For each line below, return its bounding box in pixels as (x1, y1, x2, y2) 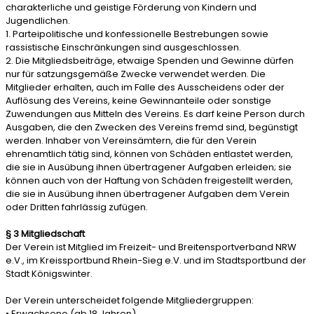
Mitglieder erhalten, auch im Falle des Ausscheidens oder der (6, 81, 285, 94)
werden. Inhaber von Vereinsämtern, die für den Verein (6, 134, 257, 147)
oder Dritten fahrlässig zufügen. (6, 200, 148, 214)
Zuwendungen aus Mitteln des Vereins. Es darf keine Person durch (6, 107, 305, 121)
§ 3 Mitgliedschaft (6, 227, 85, 240)
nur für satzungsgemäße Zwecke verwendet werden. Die (6, 67, 266, 81)
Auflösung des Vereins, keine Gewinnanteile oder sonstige (6, 94, 271, 107)
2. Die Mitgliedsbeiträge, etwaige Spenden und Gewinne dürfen (6, 54, 294, 67)
